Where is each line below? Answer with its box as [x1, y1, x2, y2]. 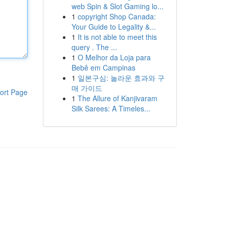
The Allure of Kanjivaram [77, 93, 157, 103]
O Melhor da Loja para [77, 52, 151, 62]
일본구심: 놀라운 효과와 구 [77, 73, 165, 83]
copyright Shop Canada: [77, 11, 156, 21]
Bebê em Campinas [71, 62, 135, 73]
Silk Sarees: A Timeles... [71, 103, 150, 113]
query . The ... [71, 42, 117, 52]
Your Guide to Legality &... [71, 21, 156, 32]
